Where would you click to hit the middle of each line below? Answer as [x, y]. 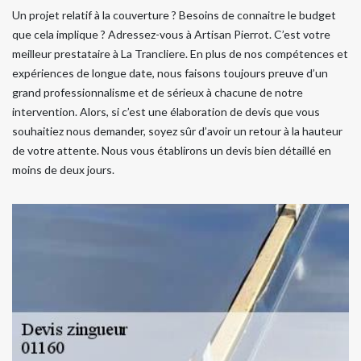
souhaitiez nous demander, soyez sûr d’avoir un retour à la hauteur [177, 131]
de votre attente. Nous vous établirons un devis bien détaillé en [172, 150]
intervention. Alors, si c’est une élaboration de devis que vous [166, 112]
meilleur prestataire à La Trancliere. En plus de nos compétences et [180, 54]
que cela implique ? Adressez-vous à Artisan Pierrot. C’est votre [171, 34]
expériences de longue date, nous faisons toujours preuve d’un [170, 73]
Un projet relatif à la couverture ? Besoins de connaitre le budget [174, 15]
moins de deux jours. [63, 170]
